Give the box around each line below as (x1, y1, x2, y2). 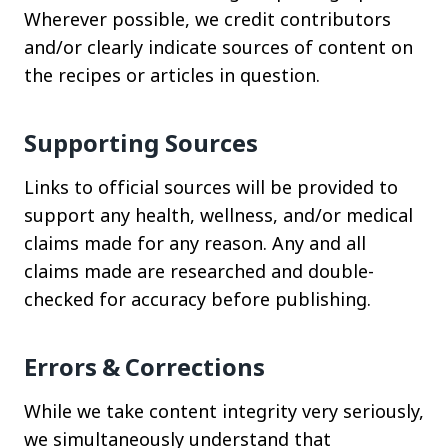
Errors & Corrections (24, 350, 265, 383)
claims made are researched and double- (24, 259, 374, 283)
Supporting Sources (24, 126, 258, 159)
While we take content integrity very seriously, (24, 399, 424, 423)
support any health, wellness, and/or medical (24, 203, 413, 227)
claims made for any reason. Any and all (24, 231, 366, 255)
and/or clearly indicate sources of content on (24, 35, 413, 59)
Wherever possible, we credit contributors (24, 7, 391, 31)
